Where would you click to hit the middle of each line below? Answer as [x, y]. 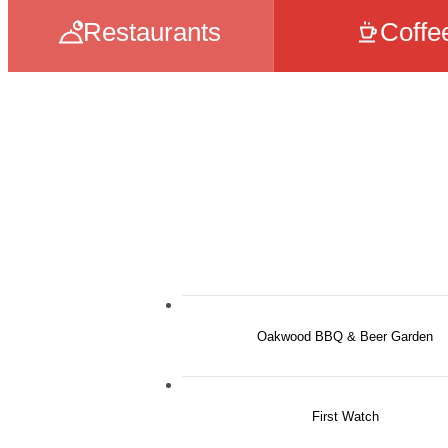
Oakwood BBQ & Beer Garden [345, 336]
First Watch [345, 416]
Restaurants [152, 31]
